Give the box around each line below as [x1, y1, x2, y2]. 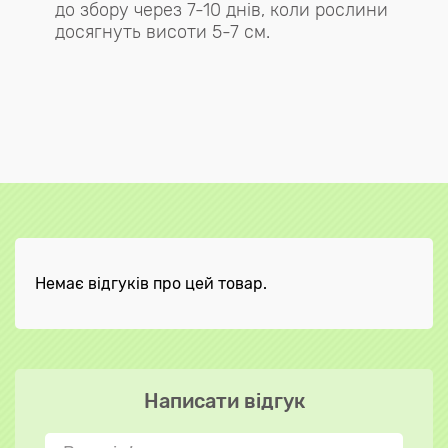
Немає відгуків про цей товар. [35, 274, 267, 294]
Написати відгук [143, 389, 305, 414]
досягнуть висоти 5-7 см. [55, 21, 270, 44]
